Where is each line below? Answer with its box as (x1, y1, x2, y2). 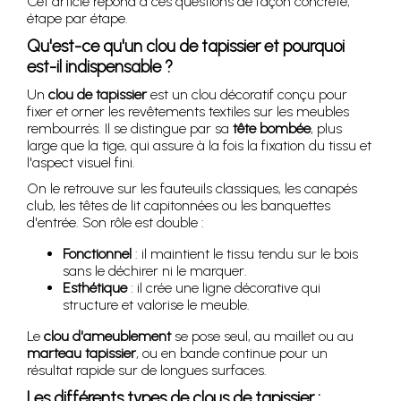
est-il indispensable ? (27, 56, 173, 77)
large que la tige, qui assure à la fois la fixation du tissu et (27, 137, 371, 154)
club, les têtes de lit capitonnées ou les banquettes (27, 197, 330, 214)
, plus (311, 120, 342, 137)
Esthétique (63, 279, 127, 296)
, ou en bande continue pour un (136, 345, 328, 362)
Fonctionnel (63, 245, 132, 262)
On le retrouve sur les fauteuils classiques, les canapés (27, 180, 357, 197)
